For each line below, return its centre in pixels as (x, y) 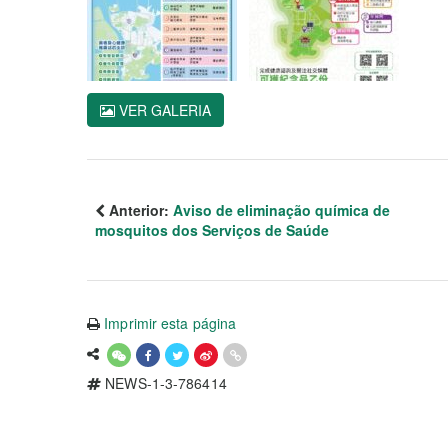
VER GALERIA (163, 110)
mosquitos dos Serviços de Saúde (212, 230)
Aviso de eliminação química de (281, 210)
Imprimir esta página (170, 323)
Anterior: (139, 210)
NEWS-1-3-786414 (164, 383)
